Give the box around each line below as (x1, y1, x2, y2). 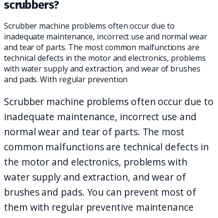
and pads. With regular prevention (4, 73, 128, 85)
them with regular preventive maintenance (4, 200, 194, 214)
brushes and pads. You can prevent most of (4, 185, 196, 199)
